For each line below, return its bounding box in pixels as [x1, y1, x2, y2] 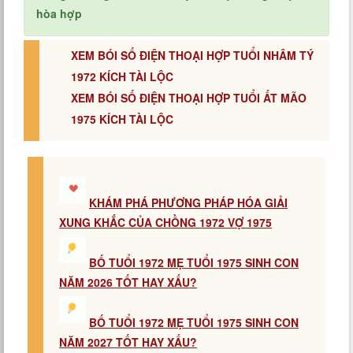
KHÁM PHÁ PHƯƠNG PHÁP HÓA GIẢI [89, 195, 288, 210]
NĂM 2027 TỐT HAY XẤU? [59, 334, 197, 350]
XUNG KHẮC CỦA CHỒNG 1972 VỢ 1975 [59, 214, 272, 230]
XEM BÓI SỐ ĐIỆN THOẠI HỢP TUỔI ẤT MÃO [71, 90, 307, 106]
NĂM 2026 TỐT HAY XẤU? [59, 274, 197, 290]
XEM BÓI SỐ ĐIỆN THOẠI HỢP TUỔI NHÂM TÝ [71, 47, 314, 63]
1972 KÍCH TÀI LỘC [71, 69, 173, 84]
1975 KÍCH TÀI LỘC [71, 111, 173, 127]
